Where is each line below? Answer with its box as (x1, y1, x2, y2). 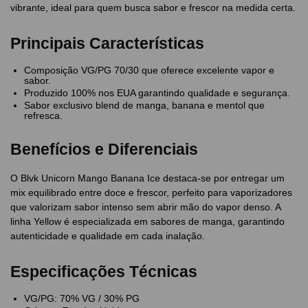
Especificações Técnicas (10, 263, 197, 281)
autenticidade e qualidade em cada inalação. (10, 230, 205, 242)
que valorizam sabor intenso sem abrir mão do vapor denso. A (10, 201, 280, 213)
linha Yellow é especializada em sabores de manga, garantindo (10, 216, 285, 228)
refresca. (24, 109, 63, 121)
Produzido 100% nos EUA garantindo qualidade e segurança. (24, 87, 290, 98)
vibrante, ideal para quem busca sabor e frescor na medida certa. (10, 1, 296, 13)
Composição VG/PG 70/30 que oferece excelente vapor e (24, 64, 274, 76)
